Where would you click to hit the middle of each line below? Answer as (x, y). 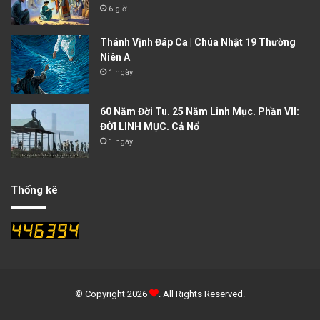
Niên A (115, 57)
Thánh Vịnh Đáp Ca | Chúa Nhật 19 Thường (198, 42)
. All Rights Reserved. (202, 294)
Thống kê (34, 190)
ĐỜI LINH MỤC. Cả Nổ (150, 126)
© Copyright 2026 (112, 294)
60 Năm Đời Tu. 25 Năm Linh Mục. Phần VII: (200, 111)
